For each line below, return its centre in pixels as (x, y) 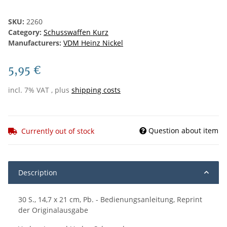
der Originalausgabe (53, 210)
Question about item (183, 130)
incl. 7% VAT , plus (40, 90)
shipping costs (96, 90)
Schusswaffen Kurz (76, 32)
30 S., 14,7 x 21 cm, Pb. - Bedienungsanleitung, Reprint (110, 199)
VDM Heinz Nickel (93, 43)
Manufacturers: (35, 43)
